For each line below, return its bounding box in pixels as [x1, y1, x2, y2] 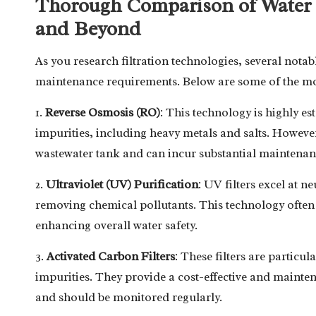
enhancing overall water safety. [35, 217, 197, 233]
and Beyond [35, 16, 141, 41]
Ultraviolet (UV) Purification [46, 176, 198, 192]
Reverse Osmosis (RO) [45, 104, 160, 120]
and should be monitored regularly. [35, 289, 222, 305]
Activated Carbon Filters [47, 248, 175, 264]
